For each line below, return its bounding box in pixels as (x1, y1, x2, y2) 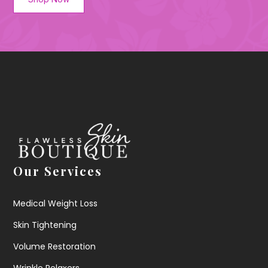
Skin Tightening (13, 218, 77, 231)
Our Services (13, 162, 103, 179)
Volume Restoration (13, 240, 96, 252)
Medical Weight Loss (13, 197, 98, 209)
